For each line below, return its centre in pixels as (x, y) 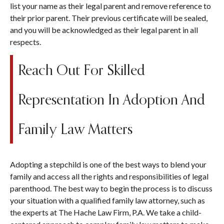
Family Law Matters (75, 129)
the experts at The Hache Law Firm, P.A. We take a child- (106, 212)
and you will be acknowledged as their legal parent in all (104, 30)
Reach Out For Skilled (81, 70)
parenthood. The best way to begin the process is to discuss (111, 188)
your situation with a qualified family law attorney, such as (107, 200)
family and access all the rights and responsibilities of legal (109, 176)
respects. (25, 42)
